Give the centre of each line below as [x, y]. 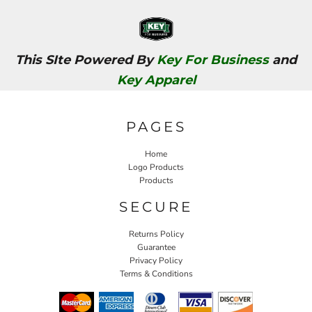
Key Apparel [156, 80]
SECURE [156, 207]
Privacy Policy [156, 261]
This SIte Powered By [86, 60]
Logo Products [156, 167]
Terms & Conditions [156, 274]
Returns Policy [156, 234]
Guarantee [156, 248]
